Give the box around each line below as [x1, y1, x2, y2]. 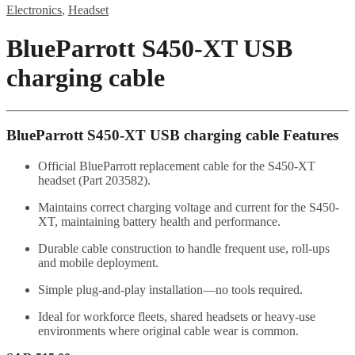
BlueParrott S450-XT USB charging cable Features [6, 127, 338, 144]
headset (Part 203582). [38, 174, 151, 188]
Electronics [6, 3, 62, 17]
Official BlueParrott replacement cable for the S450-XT [38, 159, 315, 174]
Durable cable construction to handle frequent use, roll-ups [38, 242, 330, 256]
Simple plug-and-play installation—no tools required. [38, 283, 303, 297]
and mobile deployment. [38, 256, 158, 270]
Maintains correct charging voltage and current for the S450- [38, 200, 339, 215]
